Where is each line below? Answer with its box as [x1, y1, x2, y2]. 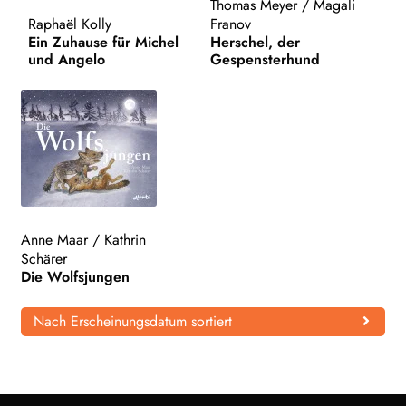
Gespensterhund [210, 49, 321, 71]
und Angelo [27, 49, 105, 71]
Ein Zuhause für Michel [27, 32, 179, 53]
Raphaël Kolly [27, 14, 111, 35]
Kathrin [103, 229, 146, 251]
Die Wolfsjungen [20, 266, 130, 288]
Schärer [20, 248, 67, 270]
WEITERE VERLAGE [44, 18, 169, 40]
